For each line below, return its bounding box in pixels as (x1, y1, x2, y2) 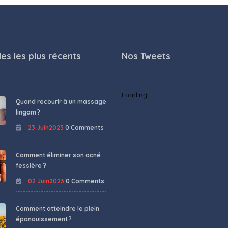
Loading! (122, 90, 148, 99)
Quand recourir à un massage (15, 97, 106, 105)
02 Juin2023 (26, 177, 64, 185)
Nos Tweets (122, 50, 170, 61)
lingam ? (15, 108, 40, 116)
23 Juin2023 (26, 123, 64, 131)
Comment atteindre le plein (15, 204, 99, 212)
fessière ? (15, 161, 46, 169)
